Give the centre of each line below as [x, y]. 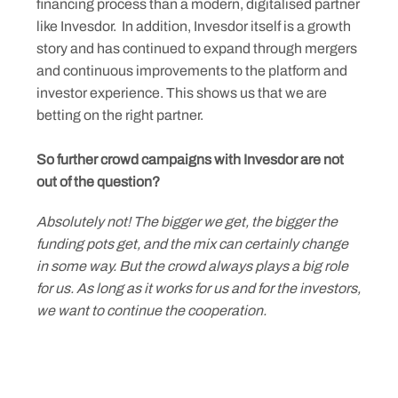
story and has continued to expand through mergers [197, 48]
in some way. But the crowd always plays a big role [192, 266]
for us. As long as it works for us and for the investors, [199, 288]
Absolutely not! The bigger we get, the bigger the [187, 222]
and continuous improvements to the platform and [192, 71]
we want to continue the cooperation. [151, 310]
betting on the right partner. [120, 115]
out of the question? [98, 182]
